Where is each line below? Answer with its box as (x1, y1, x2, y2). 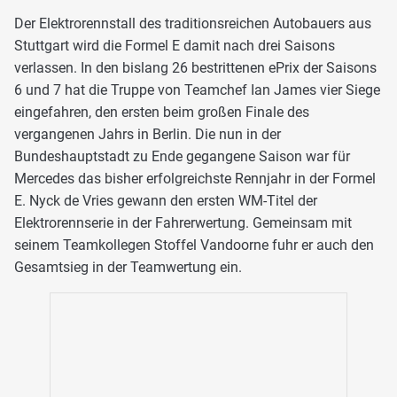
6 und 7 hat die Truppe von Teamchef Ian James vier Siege (14, 82, 380, 99)
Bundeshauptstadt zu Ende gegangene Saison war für (14, 148, 350, 166)
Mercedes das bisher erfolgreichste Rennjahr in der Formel (14, 170, 376, 188)
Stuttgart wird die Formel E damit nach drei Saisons (14, 37, 335, 55)
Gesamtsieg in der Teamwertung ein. (14, 259, 242, 276)
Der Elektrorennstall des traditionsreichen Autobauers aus (14, 15, 371, 33)
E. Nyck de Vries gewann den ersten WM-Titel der (14, 192, 317, 210)
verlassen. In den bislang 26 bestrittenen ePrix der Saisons (14, 59, 377, 77)
